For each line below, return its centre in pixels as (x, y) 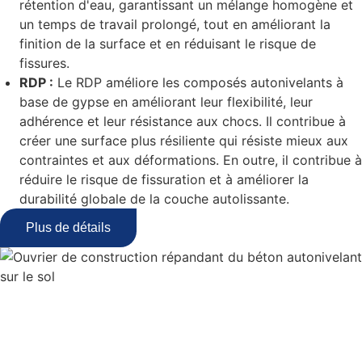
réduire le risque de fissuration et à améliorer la (164, 180)
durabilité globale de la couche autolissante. (154, 199)
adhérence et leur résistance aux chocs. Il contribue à (183, 122)
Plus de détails (68, 228)
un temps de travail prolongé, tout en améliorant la (175, 25)
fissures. (46, 63)
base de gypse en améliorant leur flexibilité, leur (166, 102)
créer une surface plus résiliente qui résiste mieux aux (184, 141)
